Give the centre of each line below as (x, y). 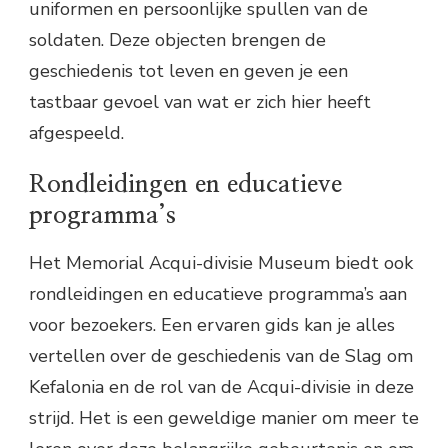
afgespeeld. (76, 133)
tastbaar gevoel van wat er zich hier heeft (200, 102)
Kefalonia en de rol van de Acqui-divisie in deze (221, 386)
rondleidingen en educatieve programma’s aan (218, 293)
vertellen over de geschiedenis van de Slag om (221, 355)
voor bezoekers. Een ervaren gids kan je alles (212, 324)
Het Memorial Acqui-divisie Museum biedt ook (221, 262)
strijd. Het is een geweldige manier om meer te (224, 417)
